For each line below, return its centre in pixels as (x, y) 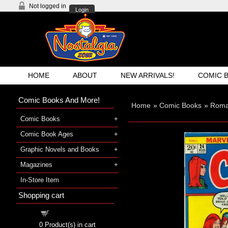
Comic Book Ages (47, 134)
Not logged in (48, 6)
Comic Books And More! (59, 100)
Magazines (36, 164)
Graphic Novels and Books (60, 149)
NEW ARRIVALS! (148, 75)
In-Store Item (40, 180)
